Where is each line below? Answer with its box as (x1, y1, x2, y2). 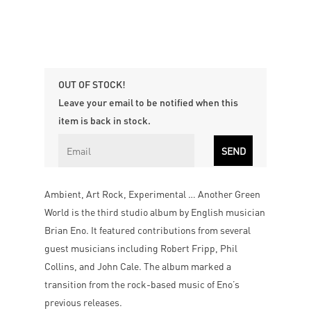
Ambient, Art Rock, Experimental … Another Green (44, 187, 260, 200)
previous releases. (44, 295, 122, 308)
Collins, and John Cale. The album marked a (44, 259, 231, 272)
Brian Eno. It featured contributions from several (44, 223, 251, 236)
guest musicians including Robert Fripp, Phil (44, 241, 237, 254)
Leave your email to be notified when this (58, 95, 238, 108)
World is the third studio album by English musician (44, 205, 265, 218)
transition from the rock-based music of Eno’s (44, 277, 239, 290)
